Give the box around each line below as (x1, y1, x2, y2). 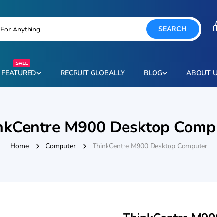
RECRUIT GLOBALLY (60, 68, 124, 77)
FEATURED (1, 68, 36, 77)
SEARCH (158, 24, 187, 33)
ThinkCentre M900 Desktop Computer (92, 141, 207, 151)
